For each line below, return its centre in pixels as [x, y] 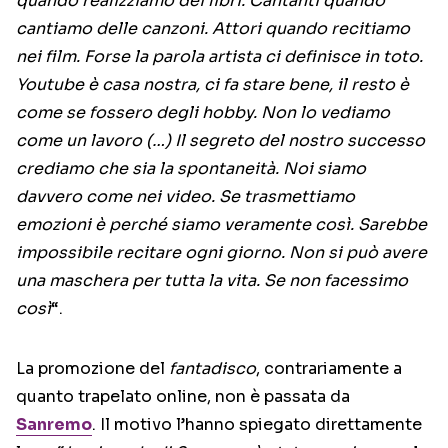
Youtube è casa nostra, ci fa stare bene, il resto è [212, 85]
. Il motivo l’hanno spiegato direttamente [257, 425]
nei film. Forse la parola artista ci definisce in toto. [219, 57]
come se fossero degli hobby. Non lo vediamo [203, 113]
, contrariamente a [329, 369]
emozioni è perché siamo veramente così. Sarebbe [221, 225]
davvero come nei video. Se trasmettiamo [185, 197]
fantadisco [212, 369]
